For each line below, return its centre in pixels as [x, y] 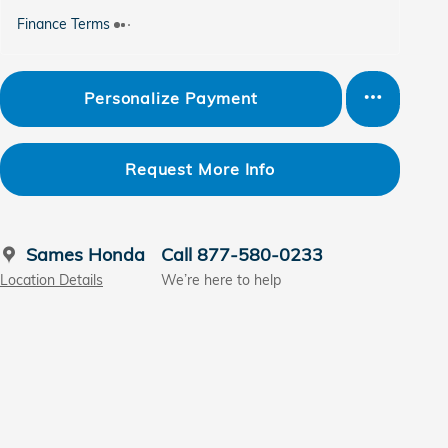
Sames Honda [85, 254]
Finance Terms [63, 23]
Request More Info [200, 168]
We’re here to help [221, 279]
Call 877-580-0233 [242, 254]
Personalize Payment [171, 98]
